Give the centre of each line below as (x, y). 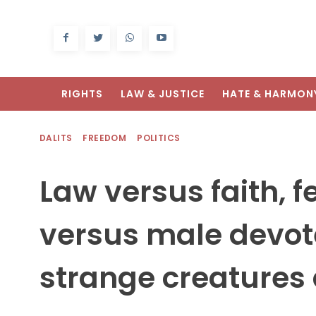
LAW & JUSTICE (163, 94)
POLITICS (159, 138)
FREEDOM (105, 138)
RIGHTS (82, 94)
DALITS (56, 138)
